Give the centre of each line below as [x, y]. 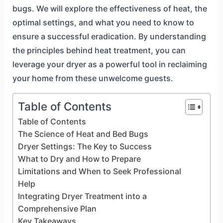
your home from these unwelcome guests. [93, 78]
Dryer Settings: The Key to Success [85, 147]
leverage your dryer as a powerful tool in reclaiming [110, 64]
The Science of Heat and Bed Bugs [83, 134]
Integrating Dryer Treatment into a [82, 196]
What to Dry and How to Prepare [79, 159]
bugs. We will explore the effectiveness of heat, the [110, 9]
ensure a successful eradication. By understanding [109, 37]
